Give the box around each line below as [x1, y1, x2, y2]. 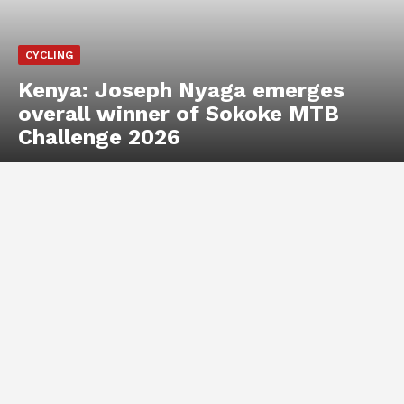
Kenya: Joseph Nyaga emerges [18, 78, 344, 104]
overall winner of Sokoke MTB [18, 101, 339, 127]
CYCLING [25, 49, 73, 62]
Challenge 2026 [18, 124, 180, 151]
